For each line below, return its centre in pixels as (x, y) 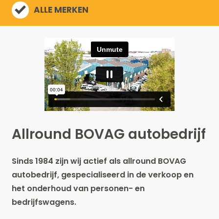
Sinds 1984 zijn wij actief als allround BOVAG (99, 161)
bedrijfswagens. (45, 202)
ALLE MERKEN (61, 10)
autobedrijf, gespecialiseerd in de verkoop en (103, 175)
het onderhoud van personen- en (78, 188)
